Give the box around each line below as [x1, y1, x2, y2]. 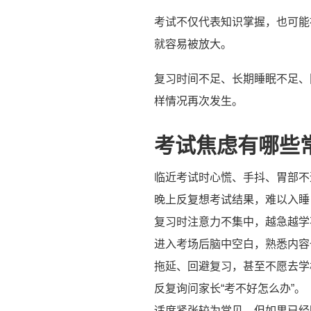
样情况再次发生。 [154, 94, 243, 107]
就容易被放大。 [154, 37, 232, 50]
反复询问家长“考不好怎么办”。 [154, 282, 305, 294]
